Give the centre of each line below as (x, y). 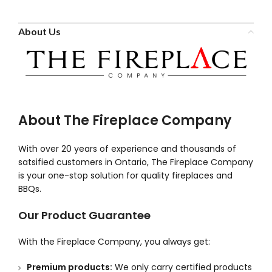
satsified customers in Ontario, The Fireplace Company (136, 162)
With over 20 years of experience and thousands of (127, 149)
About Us (39, 32)
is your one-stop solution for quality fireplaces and (125, 176)
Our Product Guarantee (84, 216)
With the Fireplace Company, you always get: (114, 242)
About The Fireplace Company (125, 121)
